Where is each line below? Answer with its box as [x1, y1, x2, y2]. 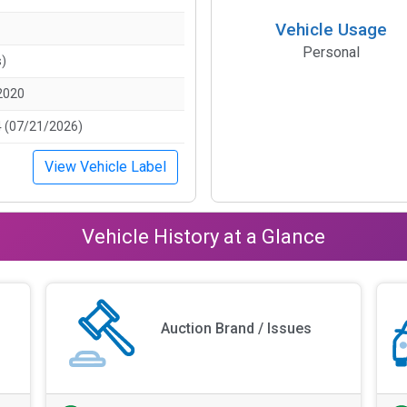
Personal [302, 43, 360, 61]
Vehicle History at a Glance [82, 224, 325, 248]
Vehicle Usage [274, 18, 387, 40]
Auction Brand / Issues [161, 320, 313, 338]
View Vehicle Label [45, 157, 166, 175]
